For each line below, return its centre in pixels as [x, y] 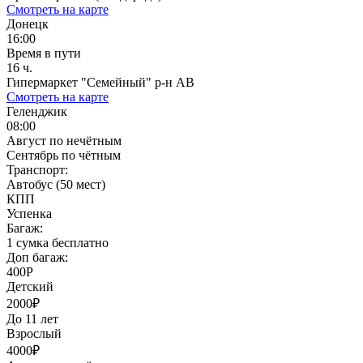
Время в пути [44, 53]
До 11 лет [32, 318]
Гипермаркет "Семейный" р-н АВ [100, 82]
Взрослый [34, 333]
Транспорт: [37, 169]
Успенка [29, 213]
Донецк [28, 23]
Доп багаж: [37, 257]
